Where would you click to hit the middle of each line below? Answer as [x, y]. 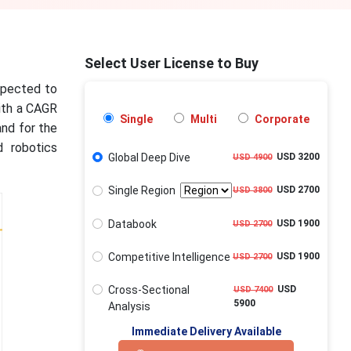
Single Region [144, 191]
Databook [132, 224]
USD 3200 [296, 157]
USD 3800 [252, 190]
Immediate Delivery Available [206, 332]
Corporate [280, 119]
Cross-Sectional [148, 290]
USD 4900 [252, 157]
